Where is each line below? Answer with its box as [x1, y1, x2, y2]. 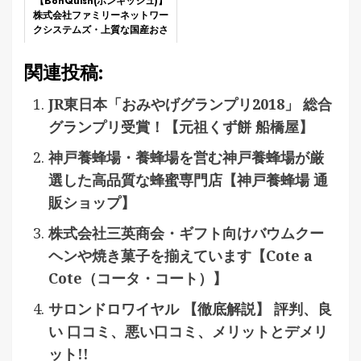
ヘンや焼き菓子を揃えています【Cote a [48, 246, 313, 266]
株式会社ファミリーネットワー [33, 8, 168, 23]
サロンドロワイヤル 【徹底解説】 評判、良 [48, 299, 332, 319]
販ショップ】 [48, 193, 135, 213]
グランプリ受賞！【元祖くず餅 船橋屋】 [48, 117, 313, 137]
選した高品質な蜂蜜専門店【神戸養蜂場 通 [48, 170, 328, 190]
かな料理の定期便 [62, 37, 139, 52]
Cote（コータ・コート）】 [48, 268, 227, 288]
